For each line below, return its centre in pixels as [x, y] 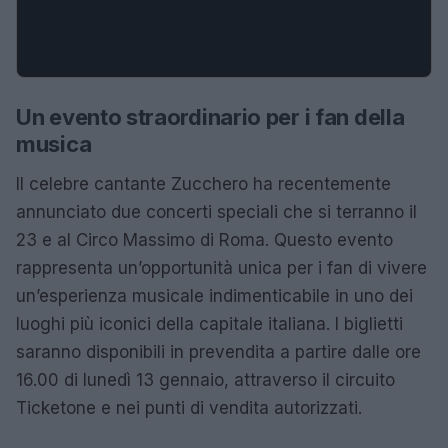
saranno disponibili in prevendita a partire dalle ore [218, 352]
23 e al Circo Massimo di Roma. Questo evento [204, 240]
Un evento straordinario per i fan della [210, 117]
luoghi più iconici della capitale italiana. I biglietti [209, 324]
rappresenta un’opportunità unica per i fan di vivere [221, 268]
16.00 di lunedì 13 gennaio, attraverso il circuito [205, 380]
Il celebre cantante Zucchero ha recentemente [203, 184]
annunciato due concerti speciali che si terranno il [216, 212]
